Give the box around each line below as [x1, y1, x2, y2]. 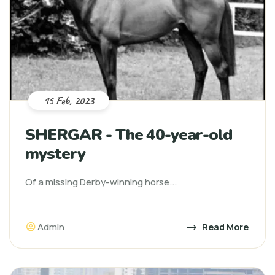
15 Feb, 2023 [44, 94, 94, 107]
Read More [200, 221, 249, 233]
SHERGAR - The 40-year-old [25, 124, 232, 145]
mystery [25, 143, 85, 165]
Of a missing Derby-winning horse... [25, 176, 177, 188]
